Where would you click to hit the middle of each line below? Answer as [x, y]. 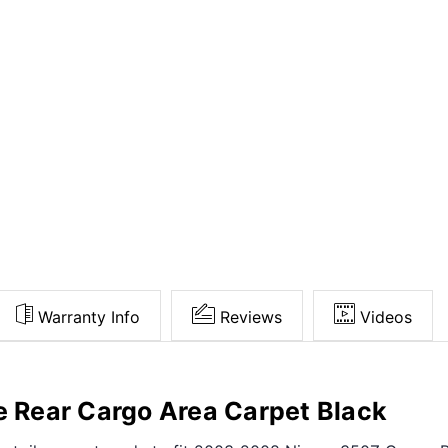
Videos [386, 316]
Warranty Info [89, 316]
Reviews [251, 316]
